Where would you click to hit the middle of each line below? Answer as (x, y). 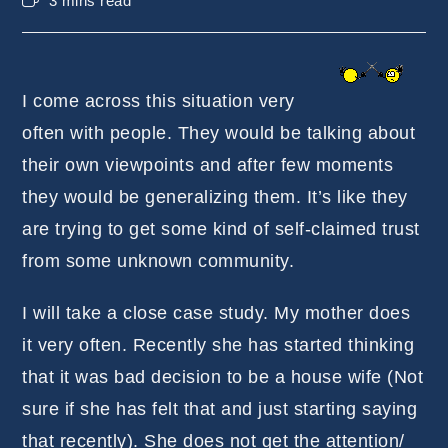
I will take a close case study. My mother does (216, 312)
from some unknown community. (158, 260)
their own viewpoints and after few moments (208, 164)
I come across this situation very (158, 100)
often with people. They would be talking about (219, 132)
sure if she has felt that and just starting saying (220, 408)
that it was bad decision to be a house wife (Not (223, 376)
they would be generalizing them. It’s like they (215, 196)
